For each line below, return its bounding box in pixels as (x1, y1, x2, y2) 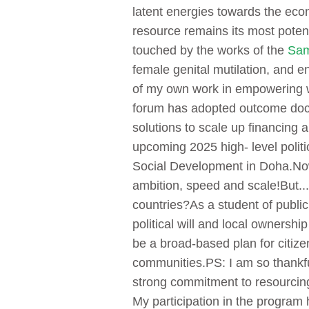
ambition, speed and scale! (132, 179, 280, 193)
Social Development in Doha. (132, 159, 292, 174)
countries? (132, 198, 190, 212)
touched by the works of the (132, 43, 288, 58)
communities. (132, 256, 206, 270)
